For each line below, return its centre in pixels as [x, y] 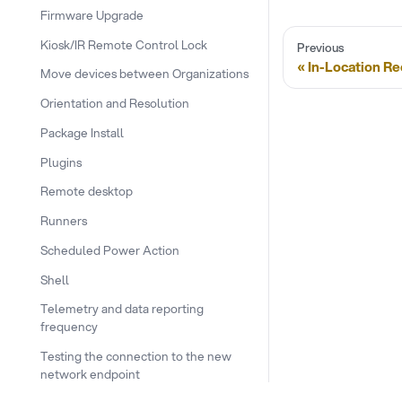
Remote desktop [87, 191]
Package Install [82, 132]
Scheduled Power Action [110, 249]
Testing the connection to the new [136, 356]
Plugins [61, 162]
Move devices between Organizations [144, 74]
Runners [64, 220]
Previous [320, 48]
